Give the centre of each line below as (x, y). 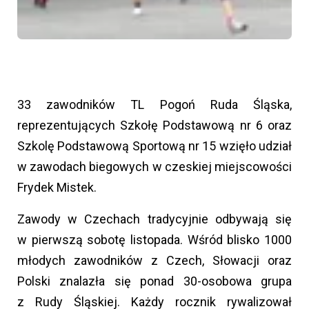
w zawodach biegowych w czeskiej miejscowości (154, 166)
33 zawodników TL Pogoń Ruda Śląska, (154, 104)
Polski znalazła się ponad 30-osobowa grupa (154, 281)
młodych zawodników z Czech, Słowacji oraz (154, 260)
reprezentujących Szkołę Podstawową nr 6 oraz (154, 125)
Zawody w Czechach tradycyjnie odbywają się (154, 219)
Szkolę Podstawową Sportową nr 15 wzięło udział (154, 146)
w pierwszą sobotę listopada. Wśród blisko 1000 (154, 239)
